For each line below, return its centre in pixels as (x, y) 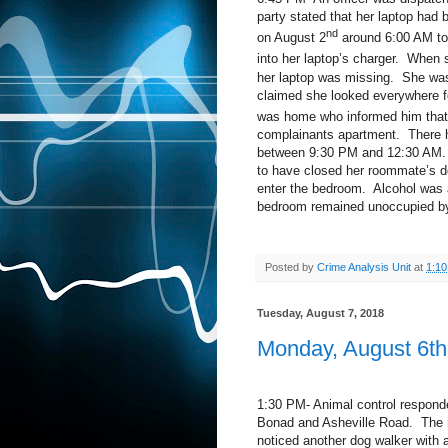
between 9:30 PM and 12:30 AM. (351, 153)
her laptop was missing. (325, 77)
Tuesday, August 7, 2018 (320, 313)
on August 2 (291, 38)
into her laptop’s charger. (328, 59)
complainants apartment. (328, 135)
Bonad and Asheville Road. (335, 422)
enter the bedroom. (311, 189)
